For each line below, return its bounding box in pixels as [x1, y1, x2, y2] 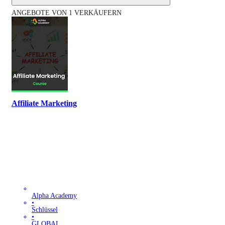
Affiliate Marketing [12, 98, 77, 108]
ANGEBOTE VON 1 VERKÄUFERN [12, 9, 122, 17]
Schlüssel [32, 205, 58, 213]
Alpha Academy [32, 191, 77, 199]
